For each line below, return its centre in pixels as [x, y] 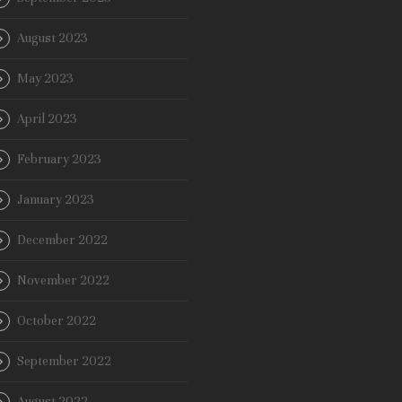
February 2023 [59, 160]
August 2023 [52, 39]
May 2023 [45, 79]
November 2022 [63, 281]
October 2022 [57, 321]
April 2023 [47, 119]
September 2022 [64, 362]
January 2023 [56, 200]
